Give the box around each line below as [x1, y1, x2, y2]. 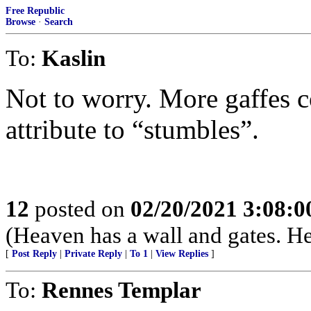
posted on [29, 196, 131, 221]
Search [44, 17, 73, 27]
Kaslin [42, 45, 106, 71]
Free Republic [6, 6, 65, 16]
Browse [6, 17, 35, 27]
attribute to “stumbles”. [6, 115, 259, 144]
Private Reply [65, 249, 122, 259]
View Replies [155, 249, 208, 259]
